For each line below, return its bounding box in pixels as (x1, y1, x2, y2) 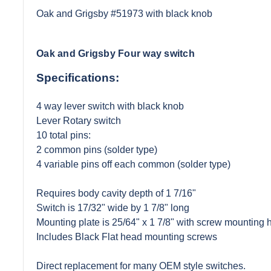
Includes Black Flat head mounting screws (36, 231, 217, 242)
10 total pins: (36, 129, 91, 140)
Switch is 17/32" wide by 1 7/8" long (36, 202, 189, 213)
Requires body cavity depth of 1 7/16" (36, 188, 196, 198)
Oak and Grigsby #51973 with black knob (36, 8, 212, 19)
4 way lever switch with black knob (36, 100, 184, 111)
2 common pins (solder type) (36, 144, 157, 155)
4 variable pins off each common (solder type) (36, 158, 230, 169)
